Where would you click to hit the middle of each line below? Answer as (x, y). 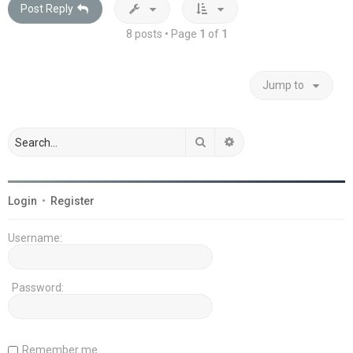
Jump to (283, 85)
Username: (35, 238)
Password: (38, 288)
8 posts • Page (162, 34)
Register (72, 201)
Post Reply (47, 9)
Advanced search (279, 141)
